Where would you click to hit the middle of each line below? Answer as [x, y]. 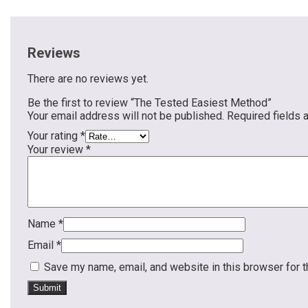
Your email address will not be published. [126, 116]
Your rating [54, 136]
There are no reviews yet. [88, 79]
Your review [57, 150]
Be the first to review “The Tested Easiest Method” [150, 103]
